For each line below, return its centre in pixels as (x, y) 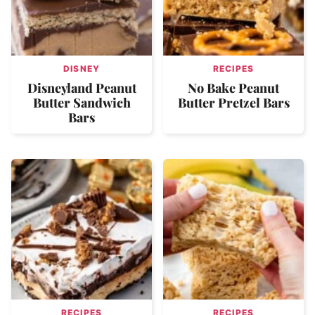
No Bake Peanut (233, 88)
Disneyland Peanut (82, 88)
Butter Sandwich (82, 102)
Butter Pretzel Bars (233, 102)
